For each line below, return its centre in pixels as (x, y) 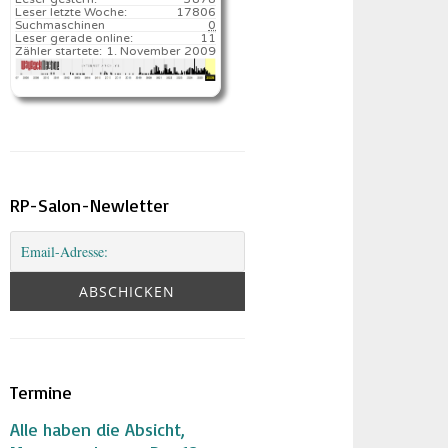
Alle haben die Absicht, (98, 428)
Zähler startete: (59, 51)
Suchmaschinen (60, 25)
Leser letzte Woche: (71, 12)
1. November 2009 (161, 51)
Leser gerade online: (74, 38)
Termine (41, 391)
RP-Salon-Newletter (90, 204)
